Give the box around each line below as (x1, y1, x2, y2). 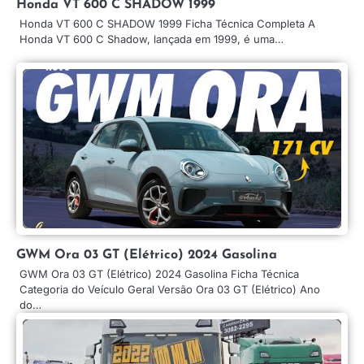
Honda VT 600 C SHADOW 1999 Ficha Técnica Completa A (19, 16, 315, 30)
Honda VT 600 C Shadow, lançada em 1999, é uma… (19, 32, 284, 45)
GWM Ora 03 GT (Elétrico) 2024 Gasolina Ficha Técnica (19, 266, 299, 280)
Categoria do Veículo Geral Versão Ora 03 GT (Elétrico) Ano (19, 282, 320, 296)
